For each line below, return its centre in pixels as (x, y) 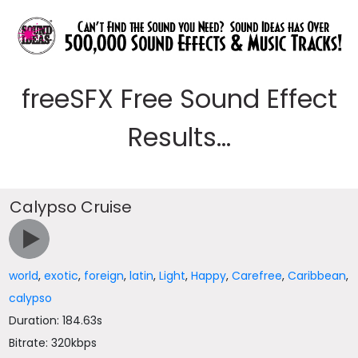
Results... (179, 137)
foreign (104, 276)
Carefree (257, 276)
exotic (62, 276)
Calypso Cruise (71, 207)
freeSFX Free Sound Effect (179, 99)
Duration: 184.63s (56, 320)
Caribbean (317, 276)
